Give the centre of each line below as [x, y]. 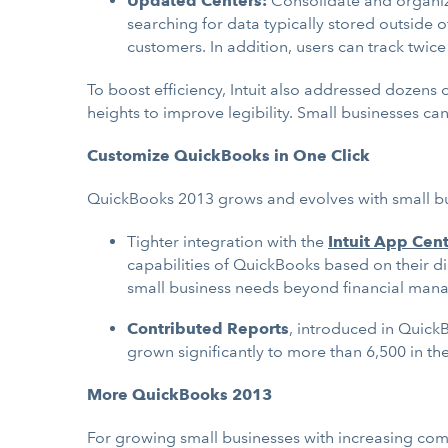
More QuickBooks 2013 [179, 394]
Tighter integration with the [227, 241]
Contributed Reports [208, 328]
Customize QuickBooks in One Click [228, 155]
